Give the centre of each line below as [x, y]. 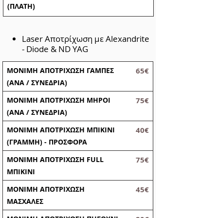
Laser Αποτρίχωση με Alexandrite [86, 39]
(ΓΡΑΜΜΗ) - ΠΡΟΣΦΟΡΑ [47, 142]
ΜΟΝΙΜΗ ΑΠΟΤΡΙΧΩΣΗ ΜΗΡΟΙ [59, 100]
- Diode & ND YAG [55, 49]
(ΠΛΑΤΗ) [22, 6]
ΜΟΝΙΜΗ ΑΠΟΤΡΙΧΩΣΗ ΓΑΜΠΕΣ [60, 70]
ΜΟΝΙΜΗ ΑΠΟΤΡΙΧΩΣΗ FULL [55, 159]
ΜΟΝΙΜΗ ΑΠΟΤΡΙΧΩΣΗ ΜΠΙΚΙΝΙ [61, 130]
